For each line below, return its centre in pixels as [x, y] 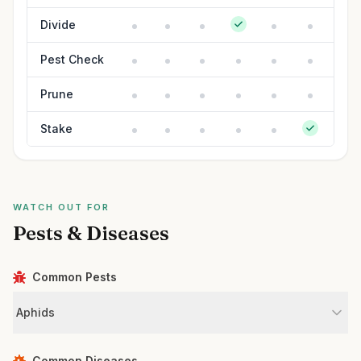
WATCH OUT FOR [61, 207]
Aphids [35, 312]
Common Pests [75, 277]
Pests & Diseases [91, 233]
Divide [58, 25]
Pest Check [72, 59]
